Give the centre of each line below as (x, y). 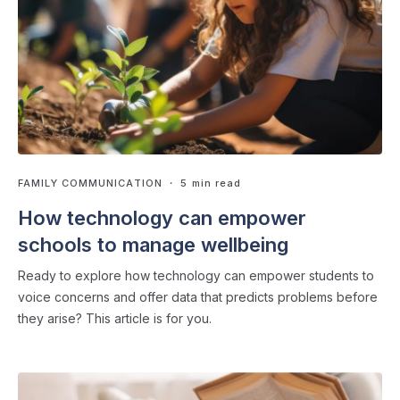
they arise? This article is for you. (115, 319)
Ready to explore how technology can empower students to (196, 276)
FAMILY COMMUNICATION (91, 183)
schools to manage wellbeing (153, 245)
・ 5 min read (202, 183)
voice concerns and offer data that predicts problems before (198, 297)
